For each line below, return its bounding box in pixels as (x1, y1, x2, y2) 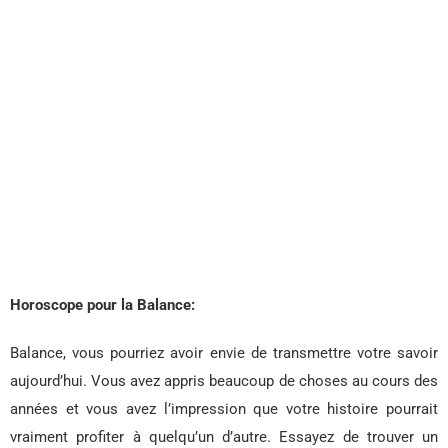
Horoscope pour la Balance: (10, 296, 195, 315)
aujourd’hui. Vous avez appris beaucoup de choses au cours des (10, 372, 438, 391)
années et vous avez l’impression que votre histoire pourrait (10, 400, 438, 419)
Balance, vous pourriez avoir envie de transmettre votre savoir (10, 344, 438, 363)
